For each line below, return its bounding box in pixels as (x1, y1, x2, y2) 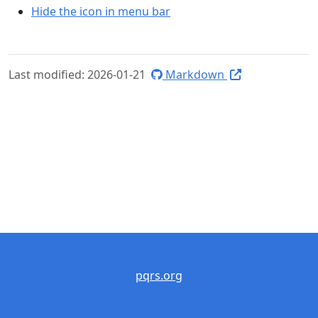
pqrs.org (136, 268, 182, 283)
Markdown (163, 67, 227, 82)
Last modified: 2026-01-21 (9, 67, 148, 82)
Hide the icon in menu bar (31, 4, 170, 19)
